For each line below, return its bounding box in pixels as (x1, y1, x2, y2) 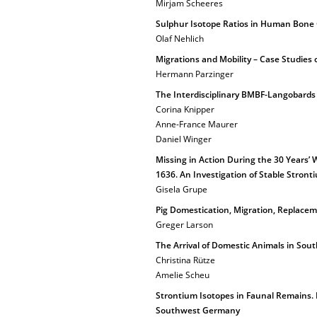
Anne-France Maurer (156, 118, 238, 130)
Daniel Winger (156, 133, 212, 145)
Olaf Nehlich (156, 33, 204, 45)
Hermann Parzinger (156, 68, 234, 80)
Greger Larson (156, 219, 213, 231)
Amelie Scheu (156, 269, 209, 281)
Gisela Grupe (156, 183, 207, 195)
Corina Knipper (156, 103, 214, 115)
